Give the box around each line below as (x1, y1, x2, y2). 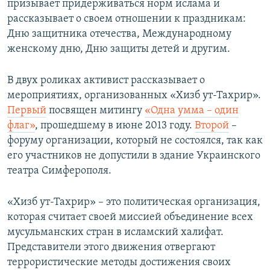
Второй (195, 120, 229, 132)
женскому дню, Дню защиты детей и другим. (7, 43, 230, 55)
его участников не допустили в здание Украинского (7, 150, 260, 162)
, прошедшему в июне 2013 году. (35, 120, 195, 132)
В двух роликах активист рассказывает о (7, 75, 205, 87)
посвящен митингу (46, 105, 145, 117)
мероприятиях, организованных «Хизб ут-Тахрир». (7, 90, 261, 102)
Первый (7, 105, 46, 117)
